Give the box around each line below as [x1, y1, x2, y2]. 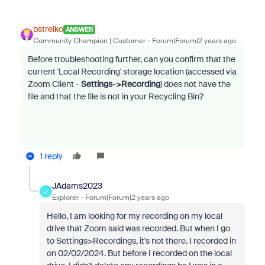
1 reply [39, 151, 63, 161]
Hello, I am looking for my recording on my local [46, 211, 222, 221]
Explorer [51, 193, 79, 202]
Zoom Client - [27, 79, 81, 89]
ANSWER [65, 25, 93, 34]
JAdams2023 [51, 180, 102, 191]
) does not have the [160, 79, 231, 89]
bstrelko [33, 24, 63, 34]
